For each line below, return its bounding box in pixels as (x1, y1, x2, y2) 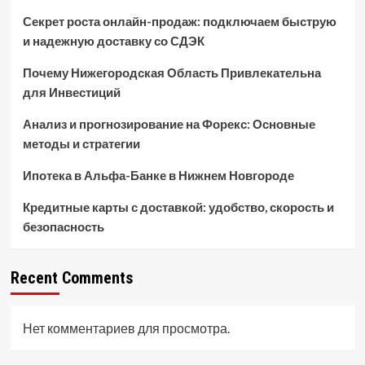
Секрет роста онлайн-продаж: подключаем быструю (22, 14, 336, 29)
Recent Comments (10, 268, 133, 288)
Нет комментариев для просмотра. (22, 320, 230, 336)
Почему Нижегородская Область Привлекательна (22, 65, 321, 80)
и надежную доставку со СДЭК (22, 33, 204, 48)
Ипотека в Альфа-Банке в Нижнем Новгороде (22, 168, 294, 182)
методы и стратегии (22, 136, 140, 151)
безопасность (22, 219, 104, 234)
